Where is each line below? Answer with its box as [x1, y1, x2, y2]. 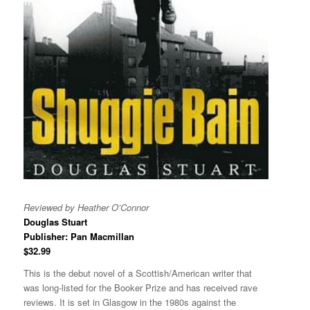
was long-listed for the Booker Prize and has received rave [23, 280, 257, 294]
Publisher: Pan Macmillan [23, 229, 134, 243]
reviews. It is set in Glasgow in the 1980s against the [23, 295, 236, 309]
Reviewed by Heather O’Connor [23, 200, 149, 214]
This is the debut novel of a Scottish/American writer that [23, 266, 252, 280]
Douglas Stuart [23, 215, 87, 228]
